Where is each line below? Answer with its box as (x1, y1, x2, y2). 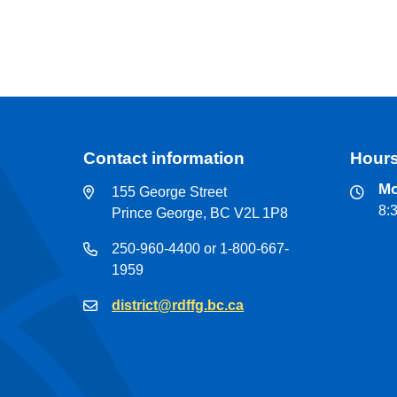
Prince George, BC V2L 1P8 (112, 205, 289, 221)
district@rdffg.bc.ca (112, 297, 245, 313)
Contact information (83, 148, 245, 167)
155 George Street (112, 183, 228, 199)
